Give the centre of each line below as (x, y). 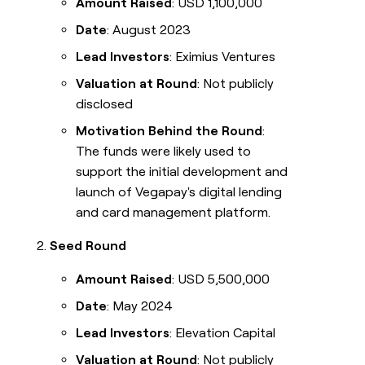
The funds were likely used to (164, 152)
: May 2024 (140, 306)
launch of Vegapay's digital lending (179, 192)
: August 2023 (149, 30)
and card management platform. (174, 213)
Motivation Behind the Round (169, 131)
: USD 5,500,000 (221, 279)
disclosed (105, 104)
